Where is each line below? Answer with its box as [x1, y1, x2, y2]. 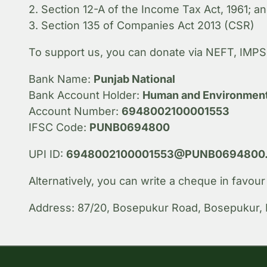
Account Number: [28, 104, 122, 117]
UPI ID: [28, 147, 66, 160]
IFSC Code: [28, 120, 89, 133]
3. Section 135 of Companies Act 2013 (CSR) [28, 18, 254, 32]
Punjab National [93, 72, 175, 85]
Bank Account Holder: [28, 88, 142, 101]
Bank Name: [28, 72, 94, 85]
